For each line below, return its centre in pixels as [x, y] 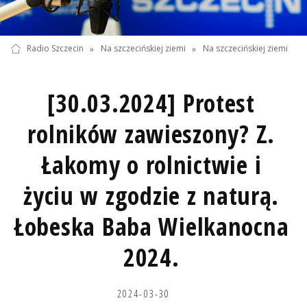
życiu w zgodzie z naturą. [151, 195]
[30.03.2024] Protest [151, 103]
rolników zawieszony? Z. [151, 134]
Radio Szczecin [55, 49]
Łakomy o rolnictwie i [151, 164]
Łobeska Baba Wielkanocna [151, 226]
